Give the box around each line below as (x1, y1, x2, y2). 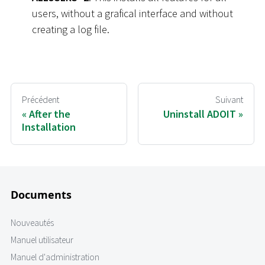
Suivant (215, 93, 243, 105)
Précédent (22, 93, 59, 105)
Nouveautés (11, 217, 54, 229)
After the (29, 107, 70, 121)
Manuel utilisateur (11, 234, 73, 246)
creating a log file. (32, 22, 109, 37)
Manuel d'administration (11, 251, 99, 263)
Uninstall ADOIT (163, 107, 236, 121)
